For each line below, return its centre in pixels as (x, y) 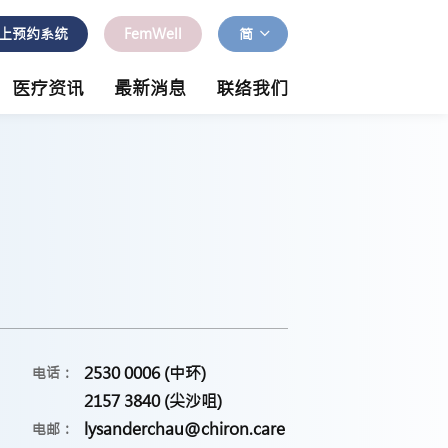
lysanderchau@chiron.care (184, 429)
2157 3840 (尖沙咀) (153, 401)
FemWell (153, 34)
